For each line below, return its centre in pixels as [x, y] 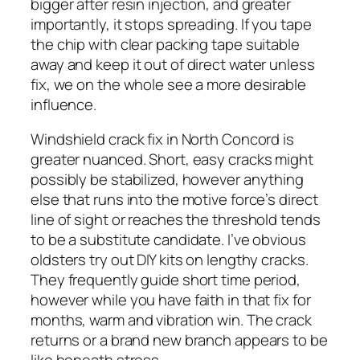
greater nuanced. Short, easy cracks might [172, 160]
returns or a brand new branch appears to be [179, 340]
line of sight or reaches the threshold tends [176, 220]
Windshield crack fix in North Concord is [162, 139]
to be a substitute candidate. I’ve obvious [168, 240]
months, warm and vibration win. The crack [171, 320]
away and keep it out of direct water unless [173, 64]
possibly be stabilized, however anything [167, 180]
